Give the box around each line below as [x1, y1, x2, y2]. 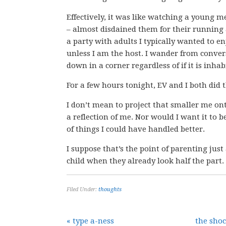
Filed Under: [67, 186, 98, 193]
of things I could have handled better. [67, 125, 205, 134]
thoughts [98, 186, 122, 193]
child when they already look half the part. [67, 156, 224, 165]
